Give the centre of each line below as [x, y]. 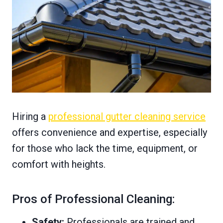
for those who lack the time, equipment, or [105, 149]
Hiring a [30, 117]
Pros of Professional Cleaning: [93, 199]
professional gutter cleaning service [127, 117]
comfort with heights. [59, 165]
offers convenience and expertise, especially [110, 133]
